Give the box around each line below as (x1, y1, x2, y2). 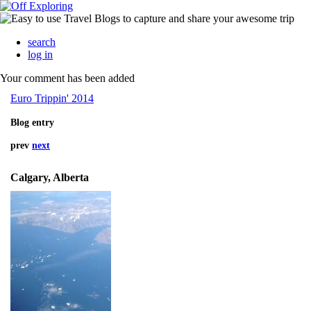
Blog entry (10, 117, 54, 128)
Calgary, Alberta (10, 171, 89, 184)
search (28, 36, 56, 48)
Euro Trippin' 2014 (10, 92, 94, 105)
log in (28, 49, 53, 60)
